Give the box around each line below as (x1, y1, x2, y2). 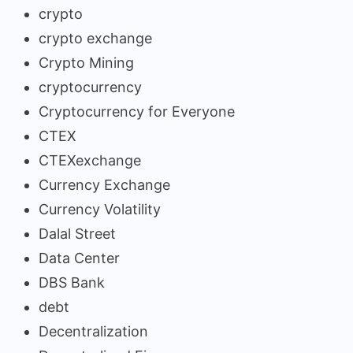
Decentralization (39, 322, 148, 340)
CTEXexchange (39, 151, 141, 169)
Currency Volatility (39, 200, 161, 217)
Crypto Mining (39, 54, 134, 71)
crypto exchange (39, 29, 152, 46)
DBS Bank (39, 273, 105, 291)
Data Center (39, 249, 120, 266)
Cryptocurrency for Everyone (39, 102, 235, 120)
